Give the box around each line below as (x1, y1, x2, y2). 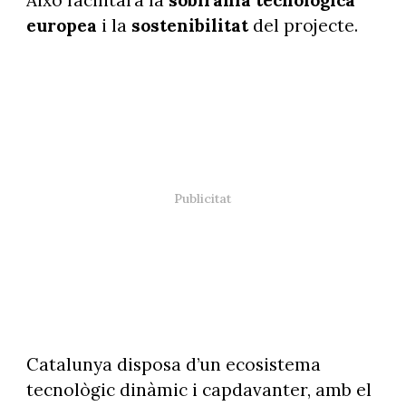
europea (25, 14, 97, 37)
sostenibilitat (130, 14, 248, 37)
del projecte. (247, 14, 358, 37)
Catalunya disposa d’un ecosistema (25, 353, 321, 375)
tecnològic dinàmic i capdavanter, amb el (25, 378, 372, 401)
